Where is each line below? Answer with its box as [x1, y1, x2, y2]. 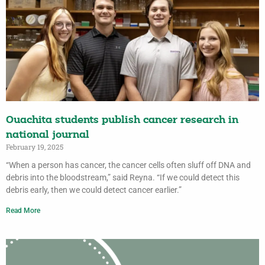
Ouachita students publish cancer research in [6, 115, 238, 127]
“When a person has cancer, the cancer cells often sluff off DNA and [6, 160, 251, 170]
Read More [6, 206, 40, 215]
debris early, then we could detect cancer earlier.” [6, 185, 183, 195]
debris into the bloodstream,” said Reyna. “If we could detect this [6, 173, 240, 183]
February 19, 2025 [6, 142, 63, 152]
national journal [6, 130, 89, 141]
